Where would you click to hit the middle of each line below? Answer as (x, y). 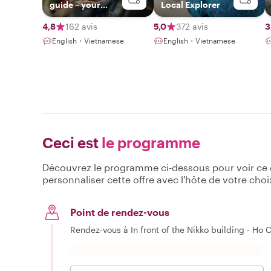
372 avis (192, 26)
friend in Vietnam (85, 24)
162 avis (81, 26)
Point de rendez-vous (120, 212)
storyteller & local (86, 14)
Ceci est (70, 143)
